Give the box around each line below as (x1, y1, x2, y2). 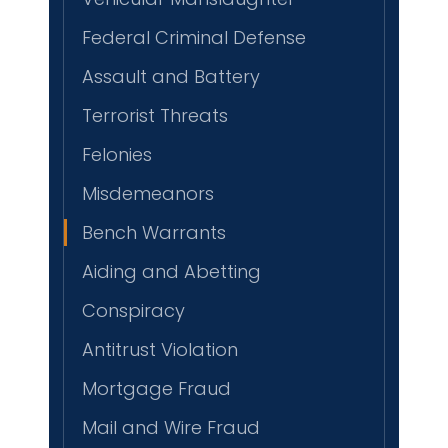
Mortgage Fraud (82, 376, 231, 402)
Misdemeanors (82, 181, 214, 207)
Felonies (82, 142, 152, 168)
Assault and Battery (82, 64, 260, 90)
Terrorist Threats (82, 103, 228, 129)
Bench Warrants (82, 220, 226, 246)
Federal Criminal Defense (82, 25, 306, 51)
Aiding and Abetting (82, 259, 261, 285)
